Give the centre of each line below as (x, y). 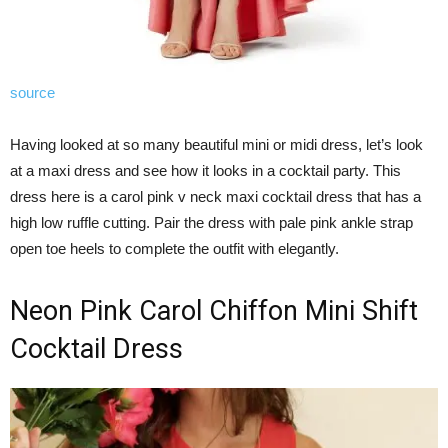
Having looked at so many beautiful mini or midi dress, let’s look (216, 144)
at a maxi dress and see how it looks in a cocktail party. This (205, 170)
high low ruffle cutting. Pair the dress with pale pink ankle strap (211, 222)
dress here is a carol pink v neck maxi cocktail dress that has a (215, 196)
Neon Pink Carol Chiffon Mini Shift (214, 310)
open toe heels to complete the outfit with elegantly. (174, 248)
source (32, 92)
